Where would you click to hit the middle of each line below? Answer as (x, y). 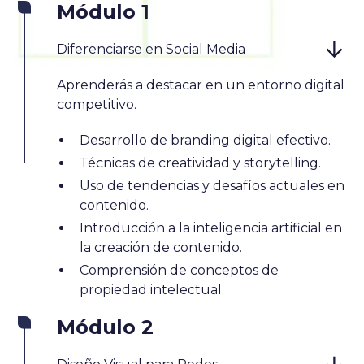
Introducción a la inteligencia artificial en (211, 227)
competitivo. (97, 104)
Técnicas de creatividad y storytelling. (201, 162)
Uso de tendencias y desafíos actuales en (212, 185)
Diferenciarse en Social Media (152, 49)
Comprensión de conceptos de (180, 270)
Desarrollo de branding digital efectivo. (206, 140)
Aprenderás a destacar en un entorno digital (201, 84)
